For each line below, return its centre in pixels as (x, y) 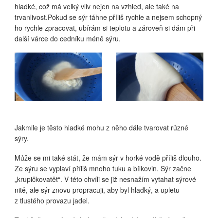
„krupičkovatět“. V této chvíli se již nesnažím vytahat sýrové (105, 179)
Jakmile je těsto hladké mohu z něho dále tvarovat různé (101, 128)
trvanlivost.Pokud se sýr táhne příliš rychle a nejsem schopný (108, 17)
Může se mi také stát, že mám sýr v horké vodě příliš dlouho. (108, 158)
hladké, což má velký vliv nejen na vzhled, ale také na (97, 6)
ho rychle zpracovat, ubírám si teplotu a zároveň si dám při (105, 27)
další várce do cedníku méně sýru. (68, 38)
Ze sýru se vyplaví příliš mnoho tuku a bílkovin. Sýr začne (103, 169)
